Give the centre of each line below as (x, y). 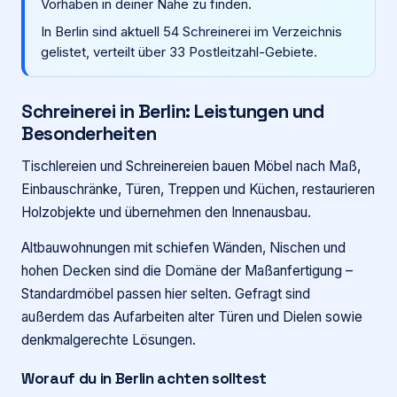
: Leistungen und (255, 111)
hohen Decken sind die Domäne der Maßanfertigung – (187, 271)
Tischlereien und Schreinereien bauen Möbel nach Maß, (191, 166)
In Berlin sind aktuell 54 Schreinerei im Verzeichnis (191, 31)
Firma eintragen (198, 102)
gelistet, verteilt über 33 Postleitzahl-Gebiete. (179, 52)
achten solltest (210, 378)
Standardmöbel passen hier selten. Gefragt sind (166, 294)
